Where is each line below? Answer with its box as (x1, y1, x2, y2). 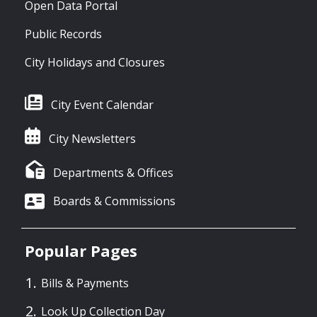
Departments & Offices (53, 165, 174, 181)
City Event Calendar (51, 97, 154, 113)
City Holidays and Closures (25, 54, 165, 71)
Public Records (25, 26, 102, 42)
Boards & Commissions (53, 193, 175, 209)
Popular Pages (25, 240, 137, 262)
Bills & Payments (41, 275, 129, 292)
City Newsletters (48, 131, 136, 147)
